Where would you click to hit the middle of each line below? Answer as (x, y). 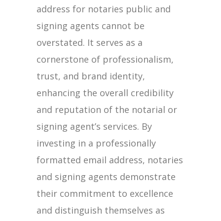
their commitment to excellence (105, 193)
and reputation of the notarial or (107, 110)
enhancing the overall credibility (105, 93)
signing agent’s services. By (94, 126)
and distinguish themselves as (101, 210)
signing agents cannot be (91, 26)
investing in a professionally (96, 143)
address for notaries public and (104, 9)
